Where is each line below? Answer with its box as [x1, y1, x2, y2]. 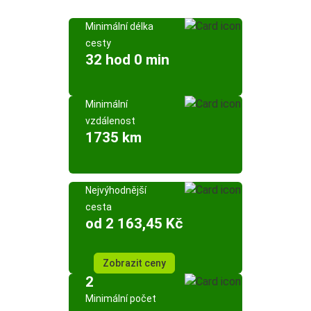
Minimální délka [85, 21, 153, 32]
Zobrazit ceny [102, 258, 166, 269]
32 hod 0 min [85, 51, 169, 68]
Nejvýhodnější [85, 185, 146, 196]
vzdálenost [85, 115, 135, 126]
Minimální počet [85, 293, 156, 304]
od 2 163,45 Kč [85, 215, 183, 232]
